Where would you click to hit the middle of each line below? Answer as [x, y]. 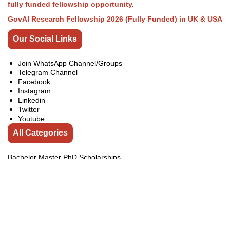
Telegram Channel [48, 72]
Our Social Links [45, 39]
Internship [24, 212]
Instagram [34, 91]
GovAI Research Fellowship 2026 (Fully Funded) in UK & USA [115, 19]
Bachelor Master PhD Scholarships [64, 157]
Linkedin [32, 100]
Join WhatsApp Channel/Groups [70, 63]
